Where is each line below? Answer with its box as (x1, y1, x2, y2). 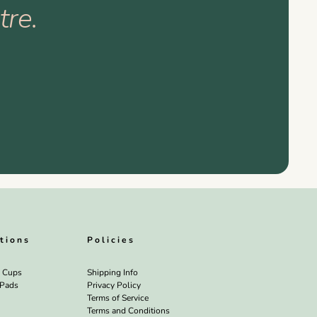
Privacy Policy (87, 279, 141, 291)
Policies (87, 234, 135, 246)
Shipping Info (87, 267, 138, 278)
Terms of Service (87, 292, 149, 304)
